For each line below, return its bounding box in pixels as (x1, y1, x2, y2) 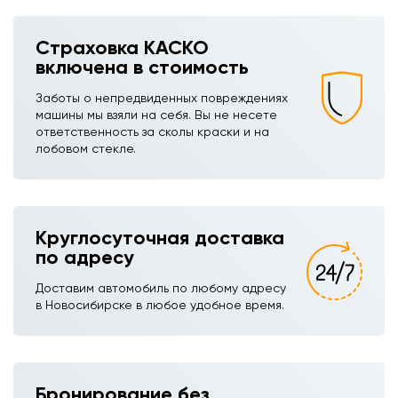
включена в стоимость (36, 55, 249, 79)
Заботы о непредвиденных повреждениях (36, 91, 288, 105)
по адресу (36, 245, 134, 269)
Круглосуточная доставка (36, 226, 284, 250)
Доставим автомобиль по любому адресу (36, 281, 286, 295)
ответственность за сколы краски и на (36, 124, 269, 139)
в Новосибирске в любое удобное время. (36, 298, 284, 312)
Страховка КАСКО (36, 36, 209, 60)
